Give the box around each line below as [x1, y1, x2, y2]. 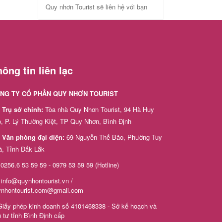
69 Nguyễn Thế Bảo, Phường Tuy [66, 132, 162, 142]
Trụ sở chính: [2, 104, 45, 114]
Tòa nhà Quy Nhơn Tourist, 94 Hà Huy [45, 104, 154, 114]
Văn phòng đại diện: [2, 132, 66, 142]
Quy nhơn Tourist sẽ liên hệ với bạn [46, 1, 147, 11]
